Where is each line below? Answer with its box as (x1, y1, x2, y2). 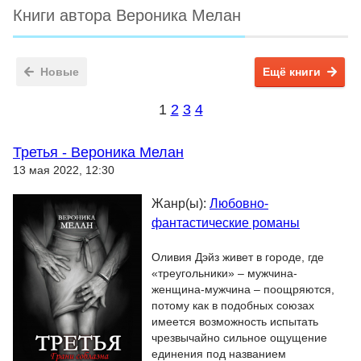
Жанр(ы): (151, 197, 210, 210)
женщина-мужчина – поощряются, (151, 283, 334, 296)
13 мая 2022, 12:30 (13, 164, 114, 176)
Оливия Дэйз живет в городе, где (151, 251, 324, 263)
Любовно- (210, 197, 268, 210)
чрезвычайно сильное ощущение (151, 331, 327, 344)
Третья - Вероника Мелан (13, 144, 184, 160)
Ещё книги (263, 65, 321, 78)
